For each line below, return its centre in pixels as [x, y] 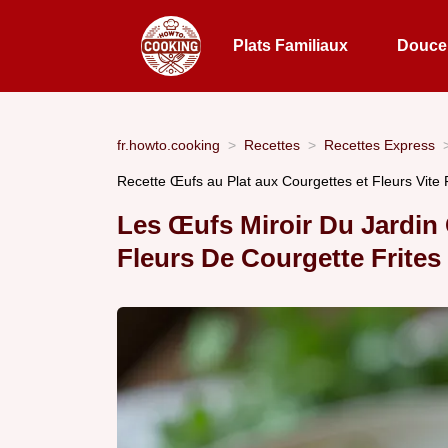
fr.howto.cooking [168, 144]
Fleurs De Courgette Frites [279, 258]
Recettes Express [379, 144]
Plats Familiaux [291, 45]
